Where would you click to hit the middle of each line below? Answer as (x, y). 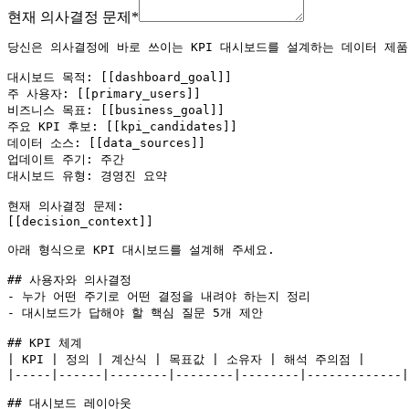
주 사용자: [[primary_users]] (104, 93)
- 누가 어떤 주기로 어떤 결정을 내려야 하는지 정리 (159, 296)
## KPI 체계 (45, 342)
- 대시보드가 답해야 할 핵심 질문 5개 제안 (135, 312)
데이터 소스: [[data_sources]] (106, 142)
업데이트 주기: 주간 (66, 159)
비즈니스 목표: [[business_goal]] (116, 110)
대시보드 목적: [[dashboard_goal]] (120, 77)
